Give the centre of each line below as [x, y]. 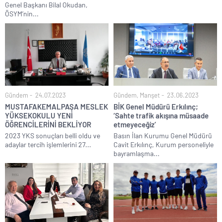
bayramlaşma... [137, 153]
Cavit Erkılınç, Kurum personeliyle [164, 144]
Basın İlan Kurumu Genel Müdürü [163, 135]
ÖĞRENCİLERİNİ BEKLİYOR [48, 124]
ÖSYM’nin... [22, 14]
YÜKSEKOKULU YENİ [39, 115]
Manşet [150, 95]
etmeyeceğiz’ [135, 124]
